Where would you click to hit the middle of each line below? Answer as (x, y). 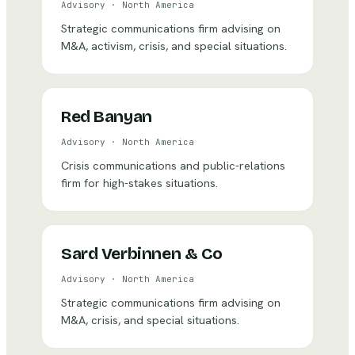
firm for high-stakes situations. (139, 183)
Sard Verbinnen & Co (142, 254)
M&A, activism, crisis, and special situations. (174, 46)
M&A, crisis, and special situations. (150, 320)
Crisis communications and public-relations (173, 165)
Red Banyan (107, 116)
